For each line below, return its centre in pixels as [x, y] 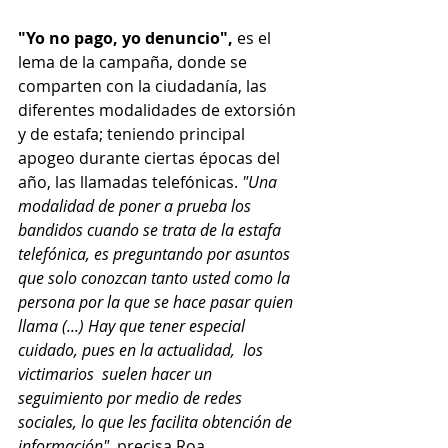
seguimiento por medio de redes [132, 398]
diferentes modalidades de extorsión [159, 110]
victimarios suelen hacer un [117, 374]
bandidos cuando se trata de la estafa [151, 230]
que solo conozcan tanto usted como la [156, 278]
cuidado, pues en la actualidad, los [142, 350]
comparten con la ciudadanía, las [144, 86]
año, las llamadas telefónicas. [130, 182]
